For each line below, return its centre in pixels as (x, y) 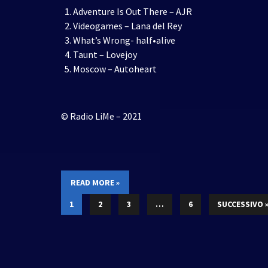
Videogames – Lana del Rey (127, 25)
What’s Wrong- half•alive (124, 40)
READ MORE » (95, 182)
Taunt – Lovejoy (105, 54)
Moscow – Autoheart (115, 68)
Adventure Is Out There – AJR (133, 11)
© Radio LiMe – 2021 (101, 116)
